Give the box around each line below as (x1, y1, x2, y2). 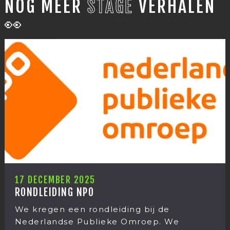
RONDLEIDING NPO (4, 186, 84, 199)
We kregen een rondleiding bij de (4, 204, 160, 215)
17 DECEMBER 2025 (4, 174, 85, 186)
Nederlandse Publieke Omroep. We (4, 217, 169, 227)
